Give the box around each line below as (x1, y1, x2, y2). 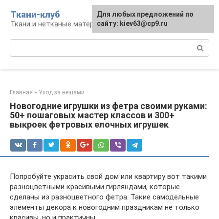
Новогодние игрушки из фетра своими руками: (10, 101, 207, 111)
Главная (10, 89, 33, 96)
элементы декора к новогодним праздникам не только (10, 203, 199, 212)
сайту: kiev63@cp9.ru (97, 20, 168, 27)
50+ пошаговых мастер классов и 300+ (10, 110, 175, 120)
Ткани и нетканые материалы (10, 20, 111, 28)
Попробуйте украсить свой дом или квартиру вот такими (10, 172, 207, 181)
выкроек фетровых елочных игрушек (10, 119, 169, 130)
